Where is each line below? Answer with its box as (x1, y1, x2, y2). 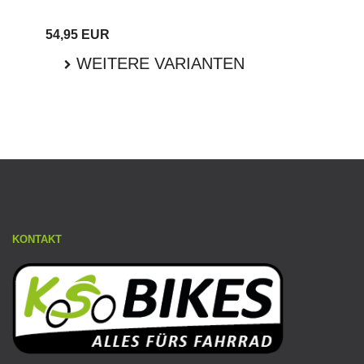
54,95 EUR (45, 28, 110, 42)
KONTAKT (12, 232, 62, 245)
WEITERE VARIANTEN (71, 54, 245, 73)
